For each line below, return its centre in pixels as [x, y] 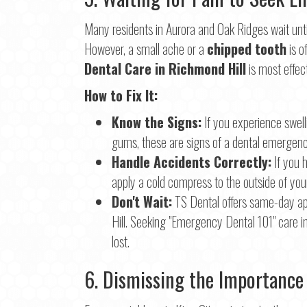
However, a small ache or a [146, 49]
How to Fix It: [121, 96]
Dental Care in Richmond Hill [165, 69]
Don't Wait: [142, 202]
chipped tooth [247, 49]
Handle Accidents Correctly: [192, 162]
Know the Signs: [157, 122]
